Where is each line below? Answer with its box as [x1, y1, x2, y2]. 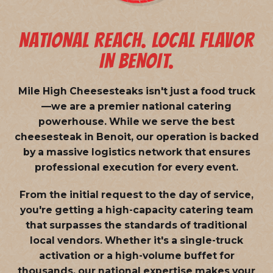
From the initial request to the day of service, [19, 188, 253, 200]
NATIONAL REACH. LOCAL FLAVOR [19, 29, 254, 51]
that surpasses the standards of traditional [26, 219, 247, 231]
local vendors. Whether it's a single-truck [30, 234, 243, 246]
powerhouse [38, 115, 104, 127]
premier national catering [97, 100, 232, 112]
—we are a [41, 100, 97, 112]
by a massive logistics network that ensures [23, 146, 250, 158]
